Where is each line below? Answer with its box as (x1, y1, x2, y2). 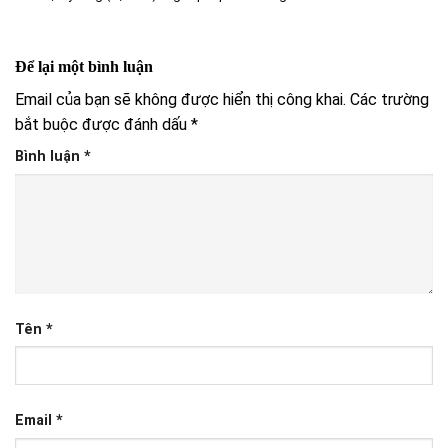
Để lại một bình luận (15, 57, 157, 75)
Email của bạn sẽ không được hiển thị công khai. (15, 89, 346, 109)
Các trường (350, 89, 429, 109)
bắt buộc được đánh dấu (15, 114, 191, 134)
